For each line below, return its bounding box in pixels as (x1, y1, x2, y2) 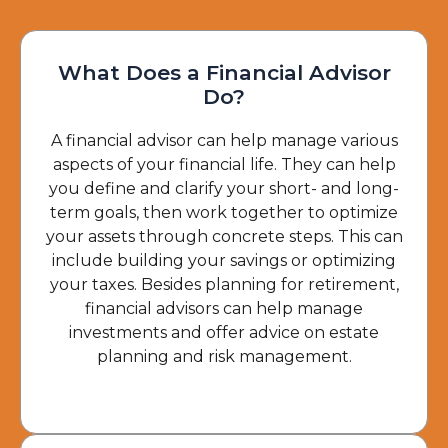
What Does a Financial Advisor (57, 60, 391, 85)
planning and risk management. (96, 347, 352, 366)
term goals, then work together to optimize (50, 203, 398, 222)
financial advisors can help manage (85, 299, 363, 318)
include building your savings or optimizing (52, 251, 396, 270)
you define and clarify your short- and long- (49, 179, 399, 198)
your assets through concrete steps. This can (45, 227, 403, 246)
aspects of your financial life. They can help (52, 155, 396, 174)
